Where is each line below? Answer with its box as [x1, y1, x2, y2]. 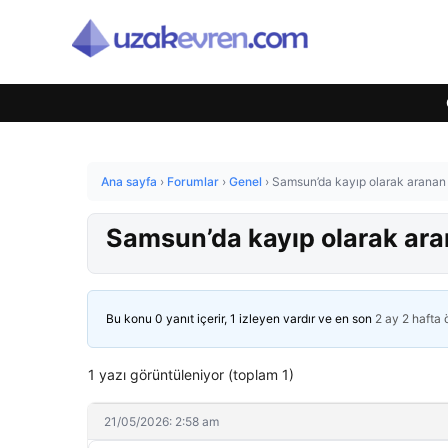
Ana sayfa [101, 174, 157, 189]
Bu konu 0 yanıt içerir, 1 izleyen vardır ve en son [106, 311, 375, 326]
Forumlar [167, 174, 219, 189]
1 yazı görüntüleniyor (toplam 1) [88, 366, 294, 383]
